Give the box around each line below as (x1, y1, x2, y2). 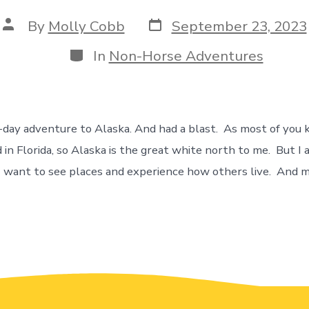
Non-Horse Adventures (108, 46, 263, 66)
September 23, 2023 (171, 16, 307, 36)
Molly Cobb (48, 16, 125, 36)
